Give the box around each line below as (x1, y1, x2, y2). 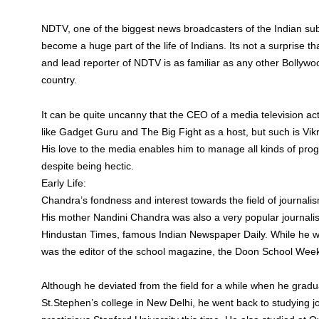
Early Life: (41, 177, 87, 189)
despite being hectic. (41, 159, 135, 172)
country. (41, 74, 78, 85)
